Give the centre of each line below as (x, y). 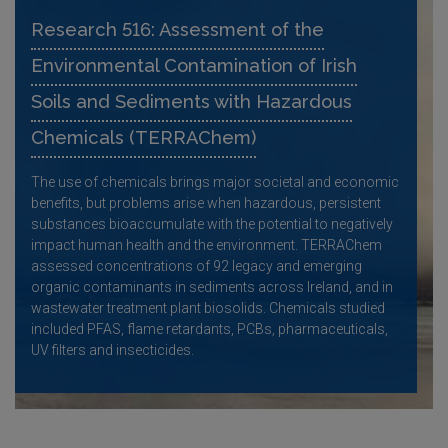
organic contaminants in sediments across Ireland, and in (212, 286)
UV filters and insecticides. (112, 349)
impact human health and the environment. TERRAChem (206, 244)
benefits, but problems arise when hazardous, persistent (206, 202)
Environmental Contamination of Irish (194, 65)
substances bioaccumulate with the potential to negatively (212, 223)
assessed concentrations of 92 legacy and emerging (196, 265)
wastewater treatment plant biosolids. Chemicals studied (208, 307)
